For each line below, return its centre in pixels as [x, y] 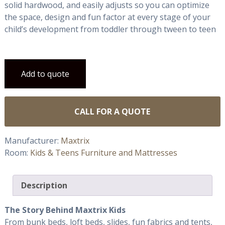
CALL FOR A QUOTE [113, 111]
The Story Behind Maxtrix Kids [65, 210]
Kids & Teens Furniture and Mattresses [103, 152]
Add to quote [45, 74]
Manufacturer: [32, 140]
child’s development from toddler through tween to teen [110, 29]
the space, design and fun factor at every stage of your [107, 17]
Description [44, 185]
